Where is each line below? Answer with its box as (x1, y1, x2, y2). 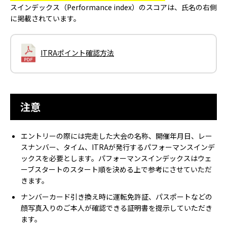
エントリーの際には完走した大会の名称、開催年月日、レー (21, 130, 212, 141)
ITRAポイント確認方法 (41, 47, 114, 58)
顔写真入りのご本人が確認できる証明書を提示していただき (21, 202, 212, 213)
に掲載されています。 (10, 13, 81, 23)
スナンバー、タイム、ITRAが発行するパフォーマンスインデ (21, 141, 215, 152)
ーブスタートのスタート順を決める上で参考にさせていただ (21, 164, 212, 174)
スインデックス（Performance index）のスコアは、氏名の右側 (10, 2, 217, 12)
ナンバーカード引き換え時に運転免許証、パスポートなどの (21, 191, 212, 202)
